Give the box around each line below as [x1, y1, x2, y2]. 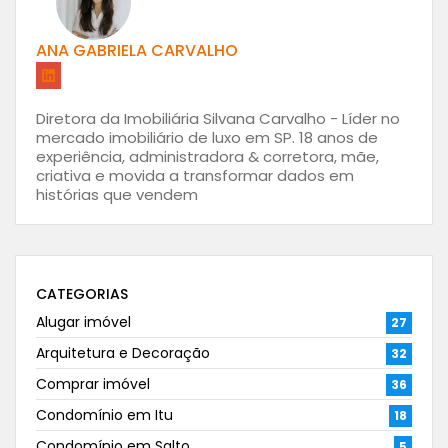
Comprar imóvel [36, 374, 150, 395]
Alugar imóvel [36, 312, 131, 333]
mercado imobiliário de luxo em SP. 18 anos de [36, 127, 378, 149]
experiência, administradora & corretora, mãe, [36, 146, 379, 168]
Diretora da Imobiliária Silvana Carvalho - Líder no [36, 108, 400, 130]
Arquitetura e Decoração [36, 343, 210, 364]
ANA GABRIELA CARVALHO [36, 39, 238, 63]
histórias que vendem [36, 184, 198, 206]
